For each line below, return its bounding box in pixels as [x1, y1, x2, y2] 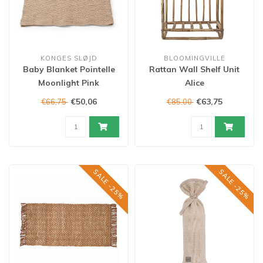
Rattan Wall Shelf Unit [149, 64, 240, 75]
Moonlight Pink [38, 77, 99, 88]
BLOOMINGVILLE [163, 54, 225, 62]
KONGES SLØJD [40, 54, 97, 62]
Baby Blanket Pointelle [22, 64, 115, 75]
